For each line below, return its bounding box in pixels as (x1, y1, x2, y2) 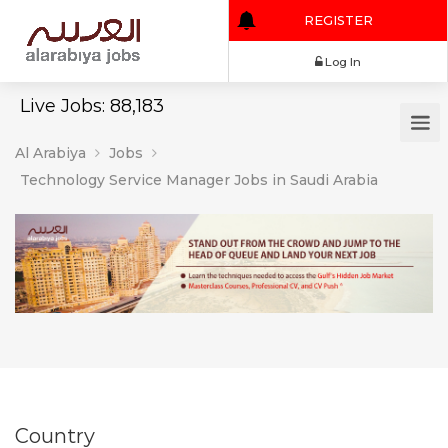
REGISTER (357, 15, 439, 33)
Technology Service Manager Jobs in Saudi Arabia (20, 171, 378, 189)
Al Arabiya (15, 144, 86, 162)
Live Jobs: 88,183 (20, 95, 164, 117)
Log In (382, 63, 425, 82)
